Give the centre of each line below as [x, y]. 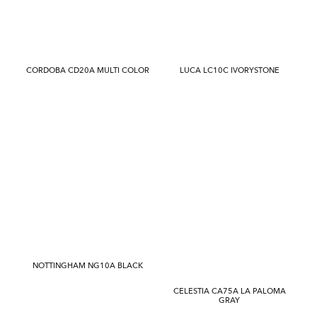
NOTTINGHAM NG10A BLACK [87, 266]
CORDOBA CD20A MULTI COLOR [87, 70]
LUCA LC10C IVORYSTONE [229, 70]
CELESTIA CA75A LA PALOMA [229, 291]
